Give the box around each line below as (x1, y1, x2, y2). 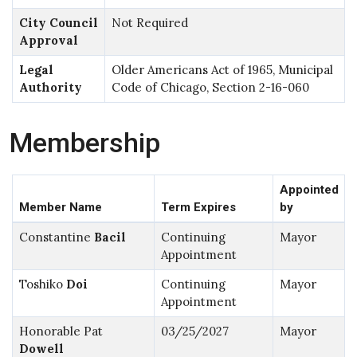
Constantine (18, 229, 94, 245)
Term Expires (160, 199, 236, 214)
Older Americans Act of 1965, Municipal (111, 61, 333, 77)
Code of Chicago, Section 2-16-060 (111, 79, 309, 95)
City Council (18, 14, 98, 30)
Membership (10, 126, 160, 159)
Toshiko (18, 276, 66, 292)
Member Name (18, 199, 102, 214)
